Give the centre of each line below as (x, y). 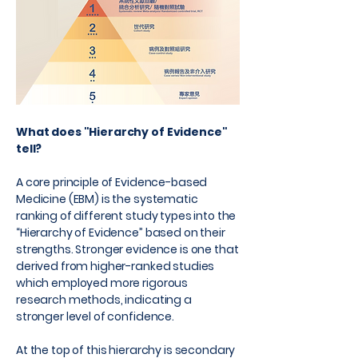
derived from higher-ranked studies (115, 266)
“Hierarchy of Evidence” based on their (121, 233)
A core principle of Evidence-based (112, 182)
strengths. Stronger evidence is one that (127, 249)
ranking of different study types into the (126, 216)
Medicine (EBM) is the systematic (107, 199)
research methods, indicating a (104, 300)
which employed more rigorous (102, 283)
